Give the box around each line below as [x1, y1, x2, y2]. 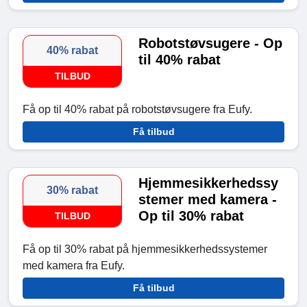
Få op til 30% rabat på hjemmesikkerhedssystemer [23, 243, 267, 256]
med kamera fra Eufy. [23, 260, 125, 272]
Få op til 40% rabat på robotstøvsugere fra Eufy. [23, 103, 252, 116]
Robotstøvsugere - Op [138, 36, 283, 51]
